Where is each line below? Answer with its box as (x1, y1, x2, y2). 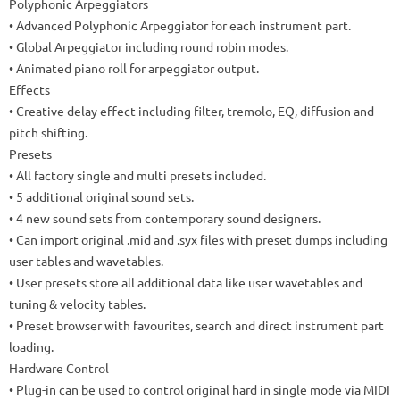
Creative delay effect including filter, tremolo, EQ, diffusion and (16, 103, 374, 120)
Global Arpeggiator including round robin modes (16, 38, 286, 55)
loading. (9, 338, 54, 355)
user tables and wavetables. (9, 253, 163, 270)
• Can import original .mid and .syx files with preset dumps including (9, 231, 387, 248)
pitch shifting (9, 124, 85, 141)
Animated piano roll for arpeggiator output (16, 60, 256, 77)
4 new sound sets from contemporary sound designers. (16, 210, 321, 227)
